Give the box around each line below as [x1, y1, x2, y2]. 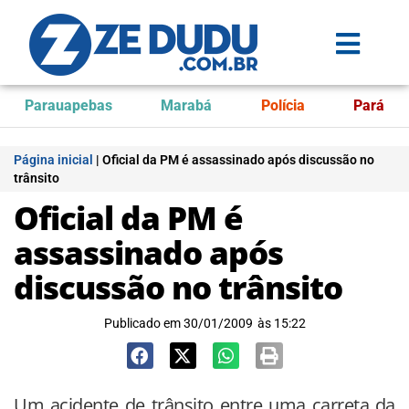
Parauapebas [24, 97, 112, 114]
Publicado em [103, 316, 181, 330]
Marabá [161, 97, 213, 114]
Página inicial [14, 152, 93, 167]
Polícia [260, 97, 305, 114]
